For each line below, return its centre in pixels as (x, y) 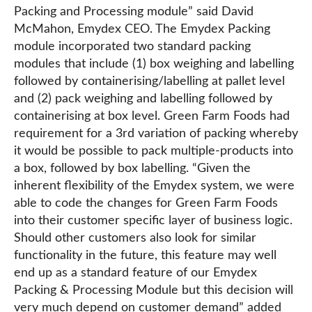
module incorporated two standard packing (132, 47)
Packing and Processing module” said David (134, 12)
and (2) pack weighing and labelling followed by (143, 99)
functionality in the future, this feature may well (145, 256)
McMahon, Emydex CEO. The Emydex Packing (142, 29)
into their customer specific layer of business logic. (153, 221)
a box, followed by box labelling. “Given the (132, 169)
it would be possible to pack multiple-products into (154, 151)
